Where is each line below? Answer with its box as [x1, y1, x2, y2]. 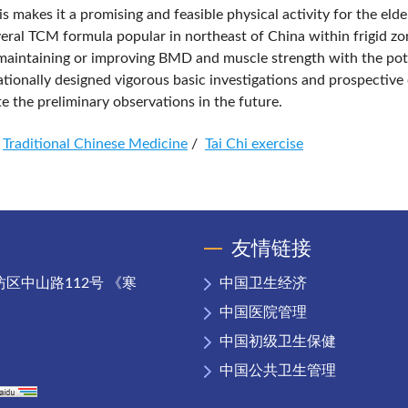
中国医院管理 [219, 305, 307, 320]
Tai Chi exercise [205, 137, 303, 151]
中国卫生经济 [219, 276, 307, 291]
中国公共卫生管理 [219, 363, 336, 378]
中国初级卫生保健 [219, 334, 336, 349]
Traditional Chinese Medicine [3, 137, 188, 151]
